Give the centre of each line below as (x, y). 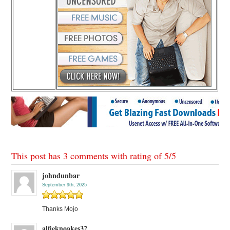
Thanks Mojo (60, 209)
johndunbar (61, 176)
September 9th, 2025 (65, 185)
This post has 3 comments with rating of (88, 156)
